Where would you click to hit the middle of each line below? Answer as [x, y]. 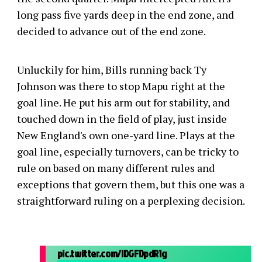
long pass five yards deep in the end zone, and [125, 15]
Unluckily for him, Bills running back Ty [111, 70]
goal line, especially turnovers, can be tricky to [127, 151]
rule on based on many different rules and [116, 168]
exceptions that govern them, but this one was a [130, 184]
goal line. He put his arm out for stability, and [123, 102]
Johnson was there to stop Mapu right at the [121, 86]
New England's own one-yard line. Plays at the [126, 135]
